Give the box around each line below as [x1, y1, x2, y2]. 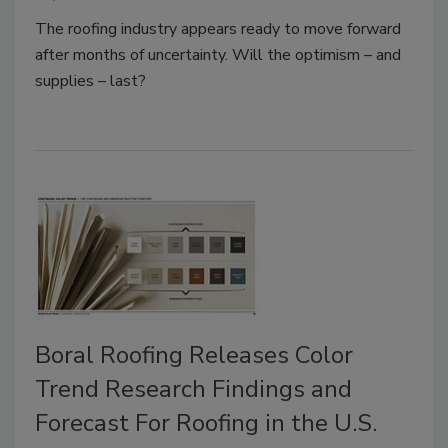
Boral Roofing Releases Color [35, 339, 353, 371]
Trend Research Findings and [35, 373, 352, 405]
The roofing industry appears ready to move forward [35, 17, 401, 40]
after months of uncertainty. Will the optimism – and [35, 43, 401, 66]
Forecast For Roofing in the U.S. [35, 407, 377, 439]
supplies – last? [35, 69, 146, 92]
